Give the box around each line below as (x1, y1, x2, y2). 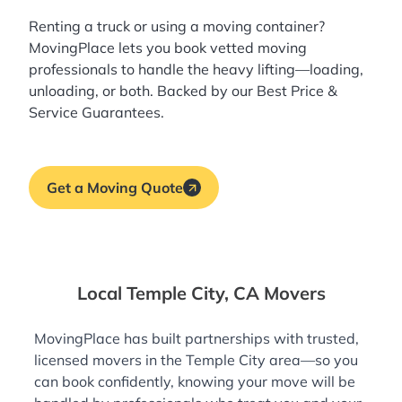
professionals (29, 60, 118, 79)
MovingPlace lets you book (29, 39, 210, 57)
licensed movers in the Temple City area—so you (34, 351, 358, 370)
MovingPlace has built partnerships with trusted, (34, 329, 359, 348)
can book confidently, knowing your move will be (34, 372, 355, 391)
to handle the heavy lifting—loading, (118, 60, 363, 79)
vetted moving (210, 39, 307, 57)
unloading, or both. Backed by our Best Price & (29, 82, 337, 100)
